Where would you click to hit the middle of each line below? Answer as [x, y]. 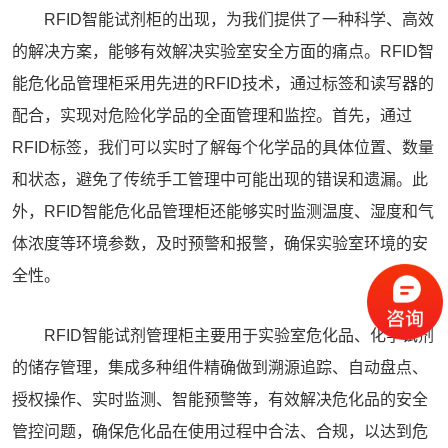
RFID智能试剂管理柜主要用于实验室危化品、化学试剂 [223, 335]
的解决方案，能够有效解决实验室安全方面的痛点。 [196, 51]
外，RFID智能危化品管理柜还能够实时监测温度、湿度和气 [223, 211]
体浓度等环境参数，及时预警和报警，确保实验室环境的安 [220, 243]
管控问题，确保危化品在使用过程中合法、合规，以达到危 [220, 431]
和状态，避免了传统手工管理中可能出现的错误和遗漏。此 [220, 179]
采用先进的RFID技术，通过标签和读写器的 [279, 83]
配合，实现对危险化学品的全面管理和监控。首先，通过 [212, 115]
